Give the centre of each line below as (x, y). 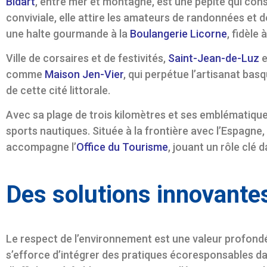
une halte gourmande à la (68, 33)
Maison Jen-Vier (84, 74)
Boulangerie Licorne (178, 33)
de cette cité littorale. (58, 90)
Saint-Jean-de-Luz (212, 58)
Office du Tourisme (122, 147)
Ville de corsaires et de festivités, (86, 58)
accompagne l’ (41, 147)
